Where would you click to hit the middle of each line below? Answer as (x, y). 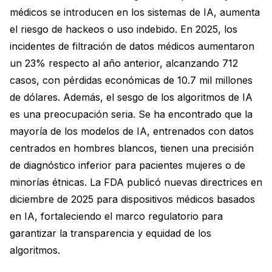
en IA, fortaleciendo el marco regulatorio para (116, 216)
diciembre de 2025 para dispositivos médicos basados (132, 199)
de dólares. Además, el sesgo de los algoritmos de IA (131, 97)
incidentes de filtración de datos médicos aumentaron (132, 46)
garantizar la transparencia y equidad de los (110, 233)
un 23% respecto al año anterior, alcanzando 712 (124, 63)
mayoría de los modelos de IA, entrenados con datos (132, 131)
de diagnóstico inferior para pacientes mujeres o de (127, 165)
